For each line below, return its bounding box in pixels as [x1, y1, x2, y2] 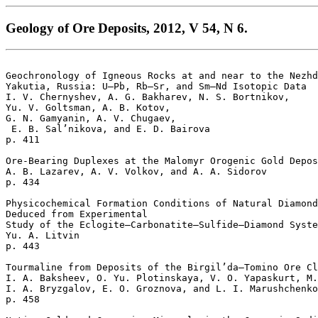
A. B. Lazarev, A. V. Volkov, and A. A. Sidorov [6, 166, 273, 177]
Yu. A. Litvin [6, 230, 85, 241]
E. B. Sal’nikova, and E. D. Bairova [6, 124, 216, 135]
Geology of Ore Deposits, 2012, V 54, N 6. [6, 20, 248, 35]
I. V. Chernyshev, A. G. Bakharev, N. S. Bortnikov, [6, 92, 295, 103]
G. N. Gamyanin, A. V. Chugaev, [6, 113, 176, 124]
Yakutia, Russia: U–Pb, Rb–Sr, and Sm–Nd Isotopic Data [6, 81, 312, 92]
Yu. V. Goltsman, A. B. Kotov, [6, 102, 176, 114]
